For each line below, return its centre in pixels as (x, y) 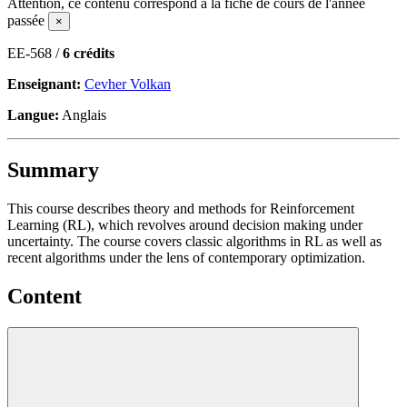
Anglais (83, 114)
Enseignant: (46, 84)
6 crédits (89, 53)
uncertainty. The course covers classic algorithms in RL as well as (194, 241)
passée (28, 20)
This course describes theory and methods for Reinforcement (181, 208)
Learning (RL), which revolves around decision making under (185, 224)
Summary (53, 169)
